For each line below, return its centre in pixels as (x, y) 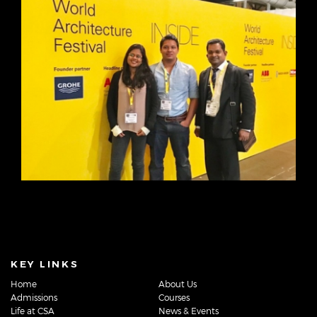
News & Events (189, 310)
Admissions (34, 297)
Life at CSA (33, 310)
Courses (174, 297)
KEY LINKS (45, 264)
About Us (178, 283)
